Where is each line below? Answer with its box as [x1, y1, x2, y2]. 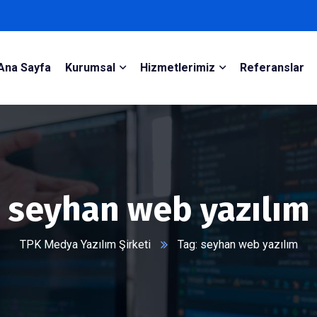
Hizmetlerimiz [139, 61, 215, 74]
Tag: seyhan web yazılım [177, 238, 298, 251]
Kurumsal [64, 61, 115, 74]
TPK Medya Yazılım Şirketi [19, 238, 151, 251]
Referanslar [239, 61, 304, 74]
